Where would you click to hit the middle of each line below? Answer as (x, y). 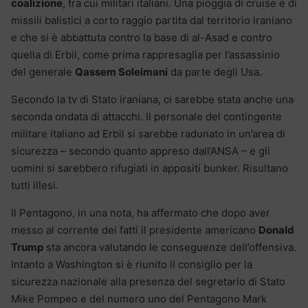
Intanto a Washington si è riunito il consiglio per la (132, 264)
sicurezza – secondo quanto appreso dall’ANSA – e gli (141, 151)
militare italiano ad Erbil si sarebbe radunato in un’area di (148, 133)
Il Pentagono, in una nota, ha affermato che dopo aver (141, 212)
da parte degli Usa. (215, 71)
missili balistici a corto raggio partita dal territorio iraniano (152, 20)
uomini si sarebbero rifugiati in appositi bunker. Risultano (150, 168)
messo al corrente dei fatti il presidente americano (135, 230)
